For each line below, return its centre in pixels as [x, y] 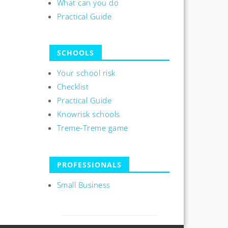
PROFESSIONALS [89, 164]
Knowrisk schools [88, 114]
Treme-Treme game [92, 128]
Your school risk [86, 73]
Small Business [83, 184]
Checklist [73, 87]
